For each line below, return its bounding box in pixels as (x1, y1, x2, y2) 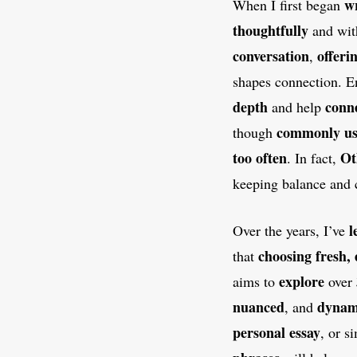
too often (233, 147, 287, 169)
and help (268, 97, 325, 117)
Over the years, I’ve (233, 221, 349, 241)
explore (279, 271, 324, 292)
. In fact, (287, 148, 340, 168)
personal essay (233, 322, 320, 343)
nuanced (233, 296, 284, 318)
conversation (233, 45, 309, 67)
